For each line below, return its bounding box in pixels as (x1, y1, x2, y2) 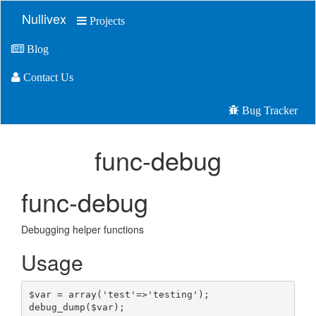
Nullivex (22, 9, 66, 28)
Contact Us (20, 71, 73, 83)
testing (152, 288, 193, 300)
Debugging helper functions (21, 222, 144, 236)
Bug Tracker (239, 104, 298, 116)
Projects (87, 14, 125, 26)
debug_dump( (28, 301, 91, 312)
